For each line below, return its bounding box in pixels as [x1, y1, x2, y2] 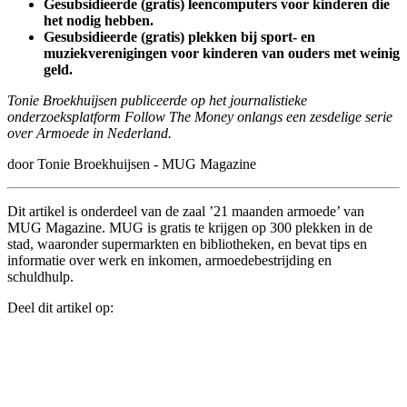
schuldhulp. [7, 269, 74, 285]
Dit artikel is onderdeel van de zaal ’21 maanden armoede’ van [7, 203, 364, 220]
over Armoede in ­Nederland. [7, 125, 172, 142]
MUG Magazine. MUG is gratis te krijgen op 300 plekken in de [7, 220, 372, 236]
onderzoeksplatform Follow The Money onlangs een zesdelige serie [7, 109, 392, 125]
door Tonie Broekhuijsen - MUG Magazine [7, 156, 256, 173]
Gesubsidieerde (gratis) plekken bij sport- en [44, 29, 315, 45]
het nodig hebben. [44, 13, 154, 29]
